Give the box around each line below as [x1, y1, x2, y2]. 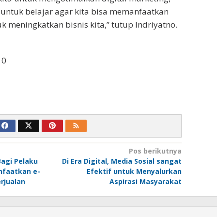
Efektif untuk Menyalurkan [86, 166, 182, 176]
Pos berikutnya [128, 146, 182, 155]
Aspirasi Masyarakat [109, 176, 182, 186]
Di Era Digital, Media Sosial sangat [62, 156, 182, 166]
